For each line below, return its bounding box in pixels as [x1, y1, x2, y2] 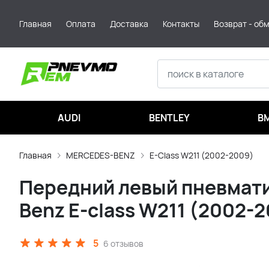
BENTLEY [149, 111, 190, 124]
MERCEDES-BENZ [66, 150, 135, 161]
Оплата [66, 18, 95, 29]
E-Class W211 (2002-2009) [150, 150, 253, 161]
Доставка [110, 18, 148, 29]
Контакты [163, 18, 199, 29]
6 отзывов [103, 237, 144, 249]
